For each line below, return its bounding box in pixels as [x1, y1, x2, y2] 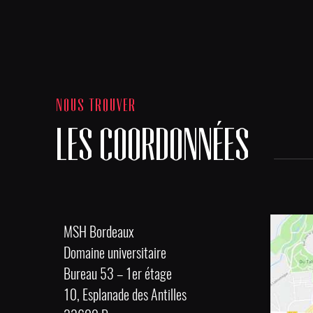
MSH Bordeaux [64, 222, 135, 241]
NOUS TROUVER [56, 95, 136, 114]
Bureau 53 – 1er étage [64, 264, 173, 283]
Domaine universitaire [64, 243, 167, 262]
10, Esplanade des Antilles [64, 285, 187, 304]
